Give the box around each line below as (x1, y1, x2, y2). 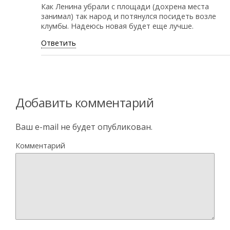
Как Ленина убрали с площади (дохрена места (41, 1, 209, 11)
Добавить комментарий (15, 94, 154, 111)
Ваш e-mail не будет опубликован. (15, 121, 152, 133)
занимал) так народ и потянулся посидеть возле (41, 11, 216, 21)
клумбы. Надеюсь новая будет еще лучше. (41, 21, 194, 31)
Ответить (41, 38, 76, 48)
